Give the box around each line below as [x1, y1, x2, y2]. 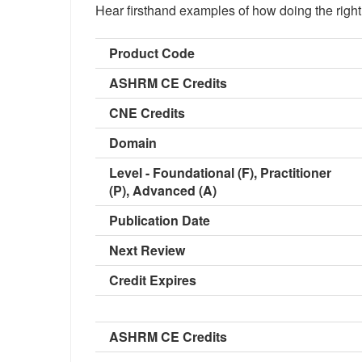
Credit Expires [109, 271, 196, 289]
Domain [109, 133, 157, 152]
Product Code [109, 44, 195, 62]
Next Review [109, 241, 185, 259]
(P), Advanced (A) [109, 181, 217, 200]
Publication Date [109, 211, 210, 229]
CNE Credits [109, 103, 185, 122]
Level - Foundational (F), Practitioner [109, 163, 331, 182]
